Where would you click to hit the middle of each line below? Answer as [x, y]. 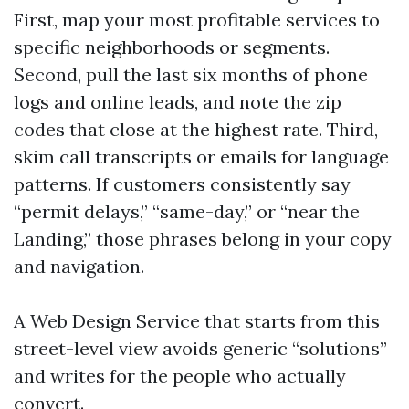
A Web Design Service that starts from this [197, 321]
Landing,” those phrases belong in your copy [203, 239]
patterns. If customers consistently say [182, 184]
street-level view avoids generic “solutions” [200, 348]
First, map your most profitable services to [197, 20]
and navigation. [79, 266]
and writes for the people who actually [180, 376]
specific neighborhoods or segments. [172, 47]
